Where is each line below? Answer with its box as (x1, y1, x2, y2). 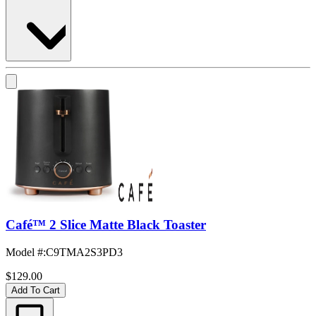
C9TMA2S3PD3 (46, 245, 123, 258)
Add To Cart (11, 284, 60, 296)
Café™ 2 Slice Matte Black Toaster (6, 217, 206, 233)
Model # (6, 245, 43, 258)
